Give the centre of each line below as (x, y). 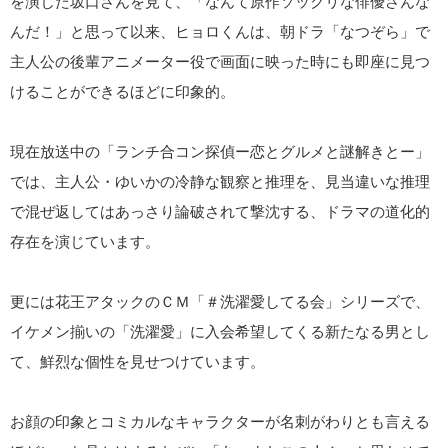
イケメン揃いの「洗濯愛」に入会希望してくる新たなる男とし (220, 331)
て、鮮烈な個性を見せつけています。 (137, 361)
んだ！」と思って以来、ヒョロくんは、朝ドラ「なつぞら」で (220, 31)
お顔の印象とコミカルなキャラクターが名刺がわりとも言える (220, 421)
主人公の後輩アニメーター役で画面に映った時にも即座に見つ (220, 61)
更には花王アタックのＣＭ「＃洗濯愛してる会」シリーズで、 (220, 301)
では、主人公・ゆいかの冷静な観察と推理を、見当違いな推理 (220, 181)
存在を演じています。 (85, 241)
